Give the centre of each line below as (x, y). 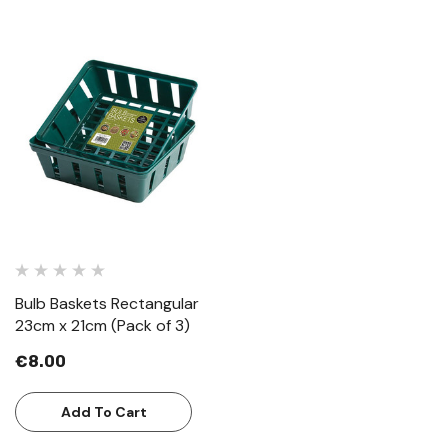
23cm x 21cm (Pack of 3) (102, 325)
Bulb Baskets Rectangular (107, 303)
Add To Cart (103, 411)
